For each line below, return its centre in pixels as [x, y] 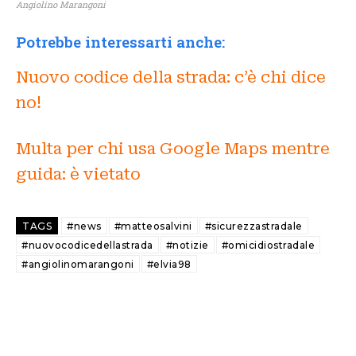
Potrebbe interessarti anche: [120, 42]
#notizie [187, 246]
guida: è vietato [78, 174]
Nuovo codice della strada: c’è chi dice [171, 77]
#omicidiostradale [268, 246]
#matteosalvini [153, 226]
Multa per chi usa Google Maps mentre [173, 149]
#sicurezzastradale [253, 226]
